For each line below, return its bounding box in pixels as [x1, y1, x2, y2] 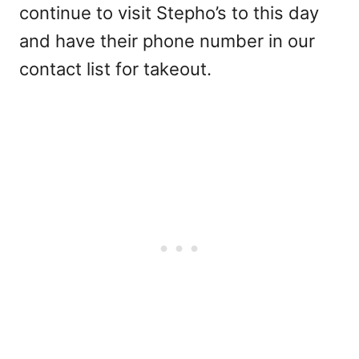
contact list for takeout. [19, 58, 212, 80]
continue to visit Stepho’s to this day [19, 2, 319, 24]
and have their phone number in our [19, 30, 315, 52]
